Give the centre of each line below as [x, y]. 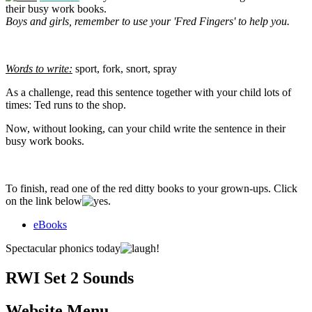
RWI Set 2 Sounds [70, 278]
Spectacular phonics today [63, 248]
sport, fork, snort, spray [125, 68]
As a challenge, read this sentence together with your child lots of [148, 92]
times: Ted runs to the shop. [66, 104]
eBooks [50, 224]
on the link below [44, 201]
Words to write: [39, 68]
